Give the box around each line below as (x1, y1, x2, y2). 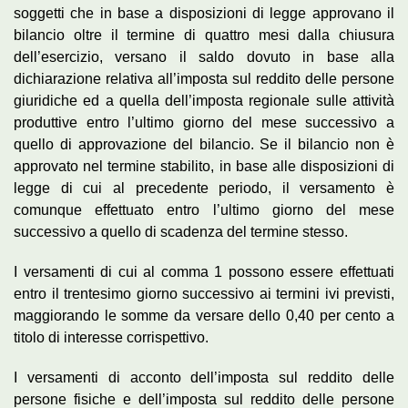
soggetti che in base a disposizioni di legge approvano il (14, 5, 394, 21)
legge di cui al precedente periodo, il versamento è (14, 179, 394, 196)
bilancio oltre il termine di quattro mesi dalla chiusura (14, 26, 394, 43)
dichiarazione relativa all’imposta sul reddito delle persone (14, 70, 394, 87)
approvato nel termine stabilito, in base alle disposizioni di (14, 158, 394, 174)
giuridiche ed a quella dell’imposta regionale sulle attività (14, 92, 394, 108)
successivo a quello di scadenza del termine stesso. (14, 223, 348, 240)
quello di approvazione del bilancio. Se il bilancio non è (14, 136, 394, 152)
